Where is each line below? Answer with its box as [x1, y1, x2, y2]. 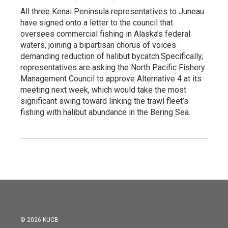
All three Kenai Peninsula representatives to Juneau [20, 7, 204, 17]
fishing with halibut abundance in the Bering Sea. [20, 107, 190, 118]
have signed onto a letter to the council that [20, 18, 173, 28]
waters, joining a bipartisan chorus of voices [20, 40, 176, 50]
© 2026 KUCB [20, 216, 59, 224]
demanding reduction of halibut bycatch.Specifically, [20, 51, 203, 62]
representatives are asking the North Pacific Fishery [20, 63, 205, 73]
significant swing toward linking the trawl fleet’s [20, 96, 188, 106]
